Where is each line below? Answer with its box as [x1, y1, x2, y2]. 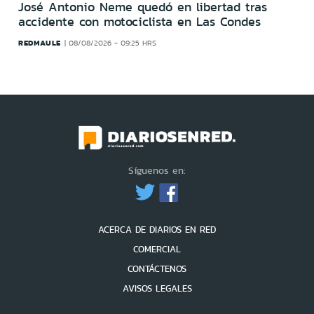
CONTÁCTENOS [128, 262, 186, 276]
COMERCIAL [133, 243, 181, 257]
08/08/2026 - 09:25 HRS [69, 37, 157, 48]
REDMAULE [18, 36, 61, 48]
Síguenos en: [128, 163, 186, 178]
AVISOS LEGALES [122, 282, 192, 296]
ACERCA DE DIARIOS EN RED [98, 223, 216, 237]
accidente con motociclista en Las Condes [18, 12, 261, 31]
